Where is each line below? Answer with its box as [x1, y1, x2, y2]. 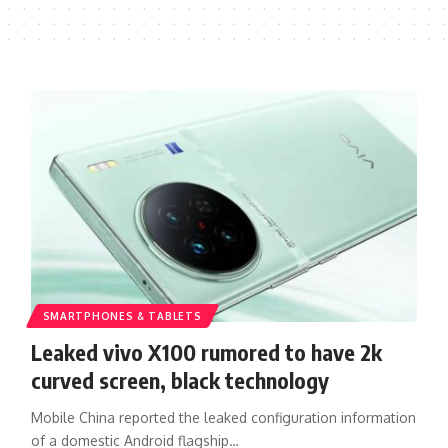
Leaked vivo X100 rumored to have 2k [30, 337, 382, 366]
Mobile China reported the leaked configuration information [30, 408, 416, 426]
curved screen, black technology [30, 365, 329, 394]
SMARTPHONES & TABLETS [42, 309, 202, 322]
